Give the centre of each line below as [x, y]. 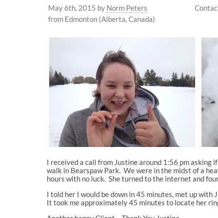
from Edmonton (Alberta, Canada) [102, 19]
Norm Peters [127, 8]
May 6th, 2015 [72, 8]
